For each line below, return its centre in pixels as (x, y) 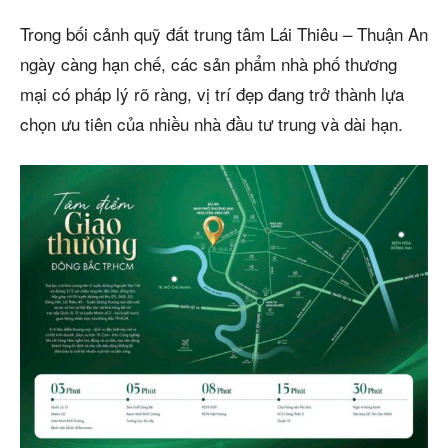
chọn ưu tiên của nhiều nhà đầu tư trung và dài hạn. (211, 123)
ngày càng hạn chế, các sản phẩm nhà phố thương (208, 63)
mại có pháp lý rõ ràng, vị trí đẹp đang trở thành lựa (212, 93)
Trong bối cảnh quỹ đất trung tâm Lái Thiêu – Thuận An (224, 33)
